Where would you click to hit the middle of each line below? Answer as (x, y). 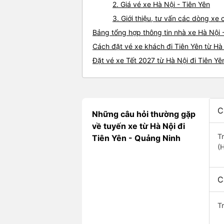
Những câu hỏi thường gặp (144, 114)
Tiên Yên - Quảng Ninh (136, 138)
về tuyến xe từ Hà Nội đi (138, 126)
